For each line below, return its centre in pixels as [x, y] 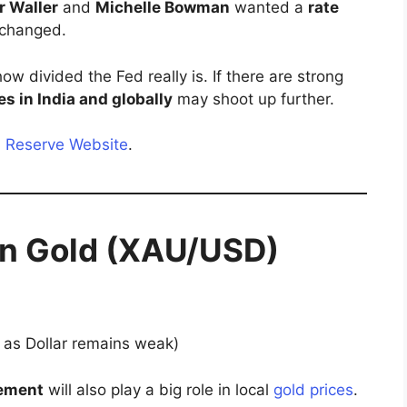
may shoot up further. [253, 99]
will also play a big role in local [159, 389]
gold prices [313, 389]
